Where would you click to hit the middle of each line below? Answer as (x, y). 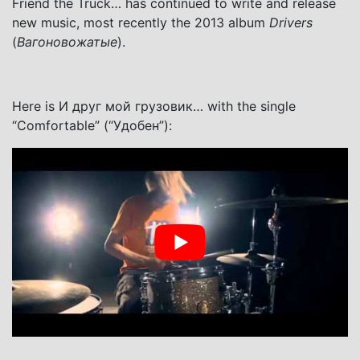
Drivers (291, 22)
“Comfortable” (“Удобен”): (92, 125)
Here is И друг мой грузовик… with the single (154, 106)
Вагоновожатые (67, 41)
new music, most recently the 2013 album (141, 22)
